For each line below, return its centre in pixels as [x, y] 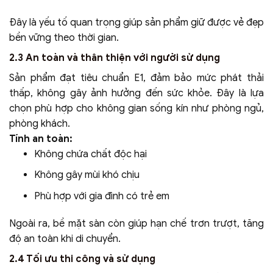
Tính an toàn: [41, 139]
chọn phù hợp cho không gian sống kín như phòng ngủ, [136, 108]
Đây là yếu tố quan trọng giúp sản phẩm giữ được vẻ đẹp [136, 22]
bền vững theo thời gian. [64, 37]
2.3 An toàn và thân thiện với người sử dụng [115, 58]
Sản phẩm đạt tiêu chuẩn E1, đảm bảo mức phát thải [136, 78]
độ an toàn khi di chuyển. [65, 239]
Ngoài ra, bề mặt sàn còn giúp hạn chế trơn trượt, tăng [136, 224]
